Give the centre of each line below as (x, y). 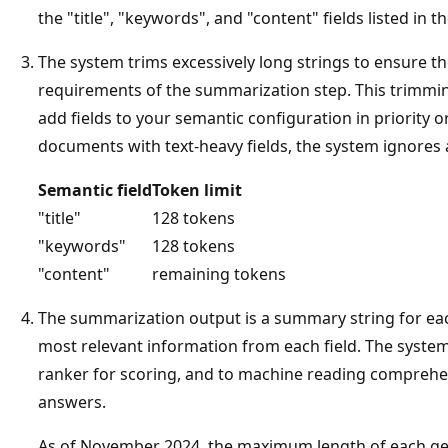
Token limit (197, 189)
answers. (72, 401)
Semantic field (95, 189)
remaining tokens (219, 273)
